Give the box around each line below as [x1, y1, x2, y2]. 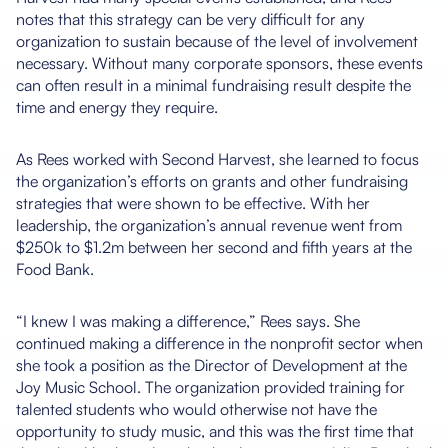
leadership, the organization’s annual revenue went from [16, 214, 402, 235]
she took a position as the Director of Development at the [16, 354, 407, 375]
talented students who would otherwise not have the [16, 398, 377, 419]
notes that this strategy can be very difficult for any [16, 8, 365, 29]
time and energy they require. [16, 96, 218, 117]
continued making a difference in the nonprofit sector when [16, 332, 423, 353]
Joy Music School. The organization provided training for [16, 376, 405, 397]
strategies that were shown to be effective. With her [16, 192, 370, 213]
